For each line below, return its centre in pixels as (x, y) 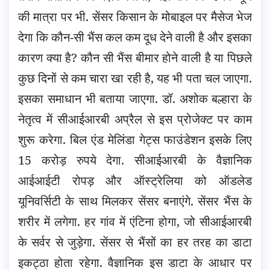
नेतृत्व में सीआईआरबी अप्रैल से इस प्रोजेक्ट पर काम (135, 119)
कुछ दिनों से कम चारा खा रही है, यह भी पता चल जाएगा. (135, 78)
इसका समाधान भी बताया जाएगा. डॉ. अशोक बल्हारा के (135, 99)
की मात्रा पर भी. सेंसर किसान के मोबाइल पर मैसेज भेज (135, 17)
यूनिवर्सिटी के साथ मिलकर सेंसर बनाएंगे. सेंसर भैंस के (135, 201)
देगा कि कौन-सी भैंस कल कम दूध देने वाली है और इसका (135, 37)
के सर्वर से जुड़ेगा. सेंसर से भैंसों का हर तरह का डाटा (135, 242)
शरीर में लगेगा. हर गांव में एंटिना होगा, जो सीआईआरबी (135, 222)
